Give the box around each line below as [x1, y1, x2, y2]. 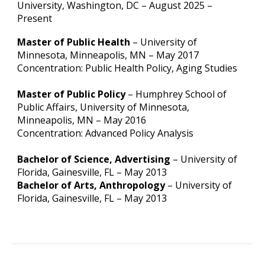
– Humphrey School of [125, 87, 227, 101]
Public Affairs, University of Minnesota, [17, 100, 190, 114]
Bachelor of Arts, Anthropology [17, 178, 166, 192]
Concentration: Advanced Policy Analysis [17, 126, 194, 140]
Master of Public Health [17, 35, 131, 49]
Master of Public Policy [17, 87, 126, 101]
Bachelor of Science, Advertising [17, 152, 173, 166]
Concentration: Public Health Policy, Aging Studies [17, 61, 238, 75]
